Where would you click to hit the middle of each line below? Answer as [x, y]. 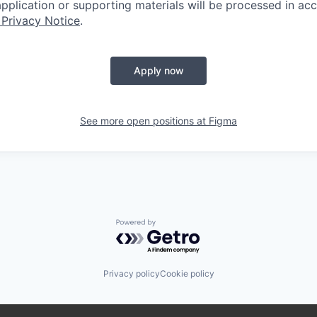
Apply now [158, 70]
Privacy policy [131, 273]
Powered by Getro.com [178, 226]
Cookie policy [187, 273]
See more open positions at [144, 121]
